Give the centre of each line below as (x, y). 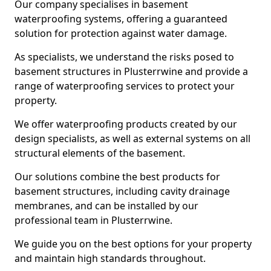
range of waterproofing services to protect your (125, 86)
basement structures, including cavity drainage (122, 191)
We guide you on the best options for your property (133, 244)
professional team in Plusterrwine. (93, 220)
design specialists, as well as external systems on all (132, 139)
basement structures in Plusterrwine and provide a (131, 71)
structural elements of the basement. (100, 153)
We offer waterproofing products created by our (126, 124)
